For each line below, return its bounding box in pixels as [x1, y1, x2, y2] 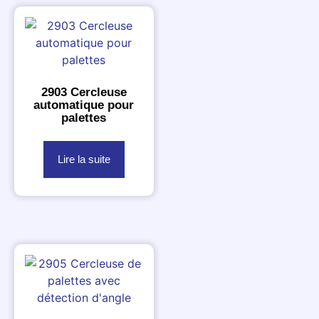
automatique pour [33, 98, 135, 112]
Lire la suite [57, 153, 110, 166]
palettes [61, 110, 107, 125]
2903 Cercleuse [41, 85, 127, 99]
